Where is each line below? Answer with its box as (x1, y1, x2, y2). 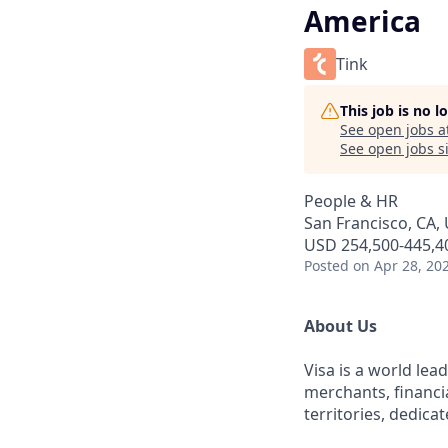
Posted (304, 256, 349, 275)
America (304, 2, 421, 40)
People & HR (304, 190, 398, 212)
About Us (304, 315, 377, 337)
